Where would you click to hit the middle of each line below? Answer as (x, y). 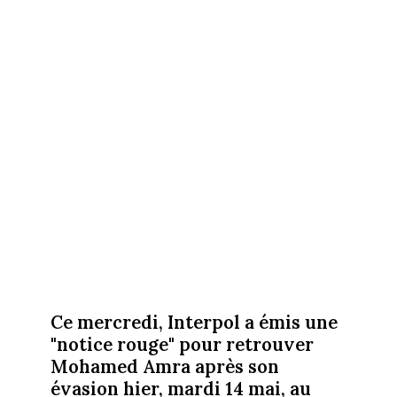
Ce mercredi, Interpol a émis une (194, 322)
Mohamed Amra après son (164, 366)
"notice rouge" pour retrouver (182, 344)
